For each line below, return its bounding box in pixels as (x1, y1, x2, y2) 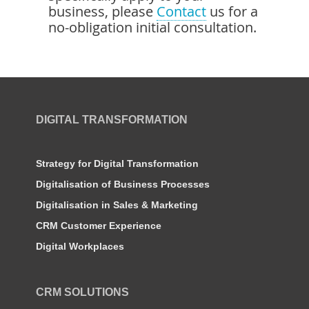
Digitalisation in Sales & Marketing (36, 199, 198, 211)
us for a (206, 2, 258, 21)
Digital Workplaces (36, 241, 124, 252)
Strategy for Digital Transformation (36, 158, 199, 170)
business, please (48, 2, 157, 21)
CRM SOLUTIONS (36, 286, 129, 299)
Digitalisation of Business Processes (36, 179, 210, 190)
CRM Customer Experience (36, 220, 161, 232)
